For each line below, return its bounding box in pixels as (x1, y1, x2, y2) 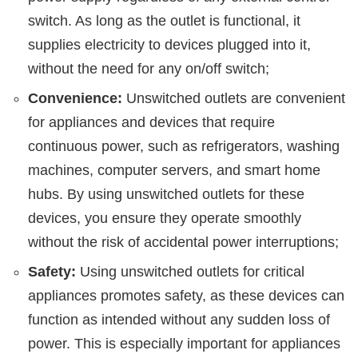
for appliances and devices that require (28, 113, 275, 130)
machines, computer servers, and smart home (28, 161, 320, 178)
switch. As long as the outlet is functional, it (28, 12, 300, 29)
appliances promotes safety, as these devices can (28, 287, 344, 304)
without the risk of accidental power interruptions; (28, 233, 339, 250)
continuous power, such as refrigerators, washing (28, 137, 340, 154)
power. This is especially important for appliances (28, 335, 340, 352)
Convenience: (28, 89, 122, 106)
